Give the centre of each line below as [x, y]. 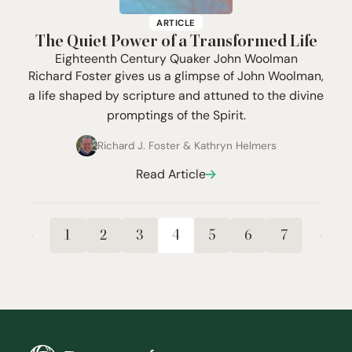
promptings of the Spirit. [176, 115]
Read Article [170, 174]
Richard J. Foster [140, 145]
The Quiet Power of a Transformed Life [176, 42]
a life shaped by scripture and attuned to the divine [176, 95]
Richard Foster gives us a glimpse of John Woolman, [176, 75]
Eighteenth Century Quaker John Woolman [176, 58]
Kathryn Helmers [235, 145]
